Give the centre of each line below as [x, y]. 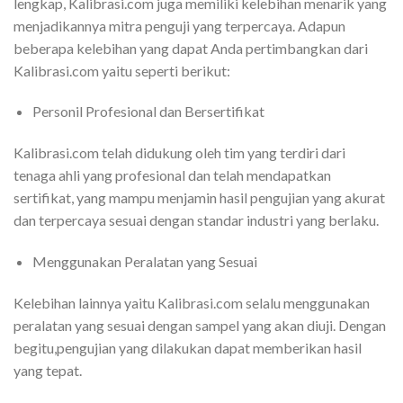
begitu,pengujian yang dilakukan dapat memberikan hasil [188, 347]
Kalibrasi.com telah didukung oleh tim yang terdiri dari [179, 153]
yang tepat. [49, 370]
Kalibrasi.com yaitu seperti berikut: [123, 70]
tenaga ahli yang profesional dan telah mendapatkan [172, 175]
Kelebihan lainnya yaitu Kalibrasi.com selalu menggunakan [192, 302]
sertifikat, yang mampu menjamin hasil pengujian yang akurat [199, 198]
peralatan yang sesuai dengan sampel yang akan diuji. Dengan [200, 325]
